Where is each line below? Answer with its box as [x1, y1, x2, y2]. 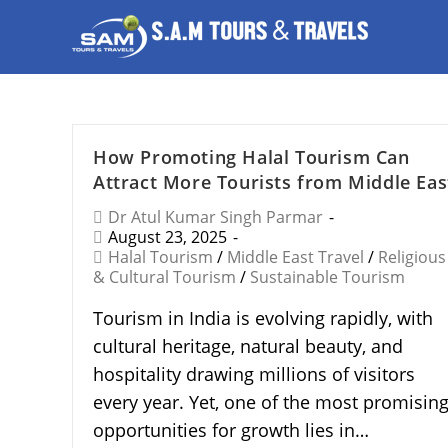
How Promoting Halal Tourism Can [93, 145, 410, 169]
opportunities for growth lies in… [93, 418, 369, 442]
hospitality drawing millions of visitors [93, 362, 415, 386]
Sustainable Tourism [250, 266, 405, 288]
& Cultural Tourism [93, 266, 236, 288]
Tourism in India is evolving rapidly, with [93, 306, 433, 330]
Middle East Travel [227, 246, 364, 268]
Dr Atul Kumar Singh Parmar [108, 206, 323, 228]
